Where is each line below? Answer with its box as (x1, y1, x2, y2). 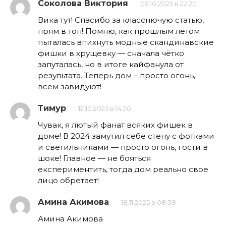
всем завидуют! (38, 81, 101, 91)
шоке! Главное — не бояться (38, 153, 151, 163)
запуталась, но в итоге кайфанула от (38, 59, 184, 69)
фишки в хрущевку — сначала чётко (38, 48, 184, 58)
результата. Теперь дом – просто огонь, (38, 70, 195, 80)
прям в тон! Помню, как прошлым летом (38, 26, 200, 36)
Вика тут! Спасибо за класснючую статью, (38, 15, 204, 25)
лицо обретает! (38, 175, 99, 185)
